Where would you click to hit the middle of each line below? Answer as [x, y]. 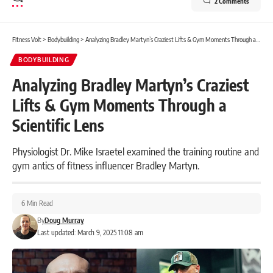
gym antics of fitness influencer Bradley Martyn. [106, 165]
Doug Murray [64, 220]
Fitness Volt [27, 39]
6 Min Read [37, 203]
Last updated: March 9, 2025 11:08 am [90, 232]
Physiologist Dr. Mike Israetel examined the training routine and [136, 151]
